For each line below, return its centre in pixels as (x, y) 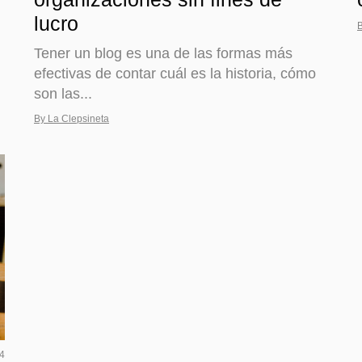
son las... (63, 93)
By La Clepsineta (72, 118)
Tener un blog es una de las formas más (163, 53)
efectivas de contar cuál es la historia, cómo (175, 73)
